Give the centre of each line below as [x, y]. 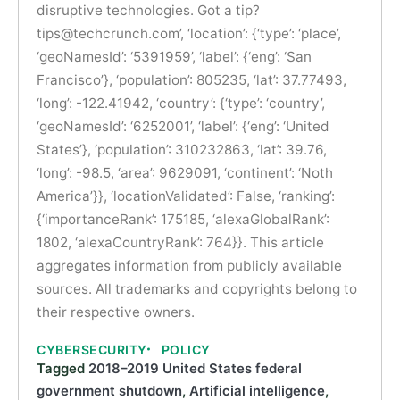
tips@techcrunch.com [108, 33]
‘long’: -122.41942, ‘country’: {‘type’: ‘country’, [181, 103]
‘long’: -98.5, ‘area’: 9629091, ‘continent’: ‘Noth [185, 172]
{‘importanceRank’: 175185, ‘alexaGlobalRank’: [183, 219]
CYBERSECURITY [92, 349]
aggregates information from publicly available [189, 265]
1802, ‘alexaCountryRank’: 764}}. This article [180, 242]
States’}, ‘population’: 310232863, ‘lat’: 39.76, [182, 149]
